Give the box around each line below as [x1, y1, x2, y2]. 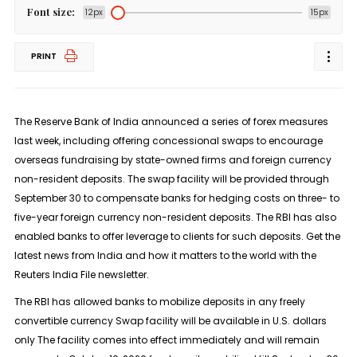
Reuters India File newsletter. [14, 268, 151, 282]
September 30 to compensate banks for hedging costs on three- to [14, 191, 339, 206]
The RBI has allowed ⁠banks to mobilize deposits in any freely [14, 295, 305, 309]
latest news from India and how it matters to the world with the [14, 249, 316, 263]
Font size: [26, 5, 75, 19]
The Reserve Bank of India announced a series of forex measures [14, 115, 328, 129]
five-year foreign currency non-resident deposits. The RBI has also [14, 210, 336, 225]
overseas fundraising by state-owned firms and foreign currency [14, 153, 331, 167]
